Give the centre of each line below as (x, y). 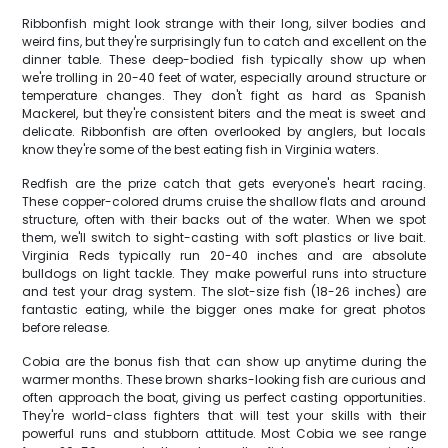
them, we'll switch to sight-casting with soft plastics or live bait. (224, 237)
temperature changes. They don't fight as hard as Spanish (224, 95)
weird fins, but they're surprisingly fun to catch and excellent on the (224, 41)
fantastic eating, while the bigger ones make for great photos (224, 309)
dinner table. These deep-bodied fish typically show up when (224, 59)
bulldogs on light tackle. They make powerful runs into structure (224, 273)
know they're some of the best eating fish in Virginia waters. (201, 149)
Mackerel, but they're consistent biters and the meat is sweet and (224, 113)
